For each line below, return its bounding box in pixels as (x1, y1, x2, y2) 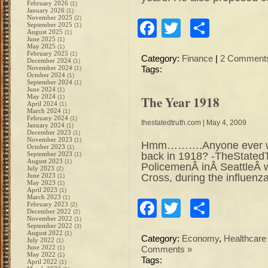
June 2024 (27, 86, 56, 93)
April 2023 (27, 186, 57, 193)
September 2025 (27, 21, 72, 28)
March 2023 (27, 193, 61, 200)
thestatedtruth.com (141, 118, 201, 127)
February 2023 (27, 200, 68, 208)
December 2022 (27, 208, 71, 215)
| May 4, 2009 (201, 118, 246, 127)
